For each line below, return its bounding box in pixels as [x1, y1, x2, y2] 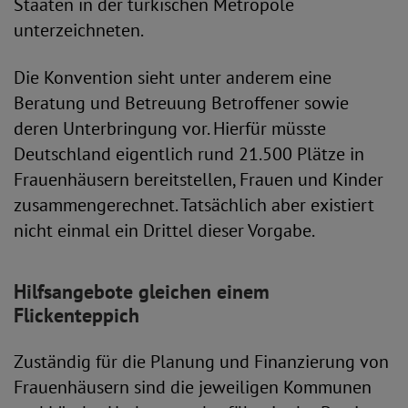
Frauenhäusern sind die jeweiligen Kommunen [14, 375, 372, 399]
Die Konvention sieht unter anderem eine [14, 66, 331, 89]
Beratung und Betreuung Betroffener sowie [14, 91, 349, 115]
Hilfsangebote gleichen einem [14, 279, 270, 304]
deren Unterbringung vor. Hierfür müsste [14, 117, 326, 140]
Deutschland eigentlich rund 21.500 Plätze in [14, 142, 364, 166]
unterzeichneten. [14, 18, 144, 42]
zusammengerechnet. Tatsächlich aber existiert [14, 193, 374, 217]
